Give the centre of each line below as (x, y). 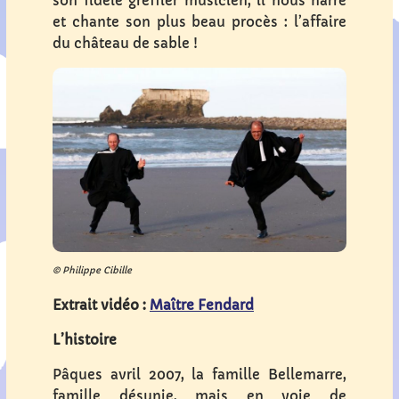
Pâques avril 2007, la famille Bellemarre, (199, 374)
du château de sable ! (125, 43)
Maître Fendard (202, 305)
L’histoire (85, 339)
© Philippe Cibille (92, 270)
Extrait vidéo (96, 305)
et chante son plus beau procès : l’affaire (199, 22)
